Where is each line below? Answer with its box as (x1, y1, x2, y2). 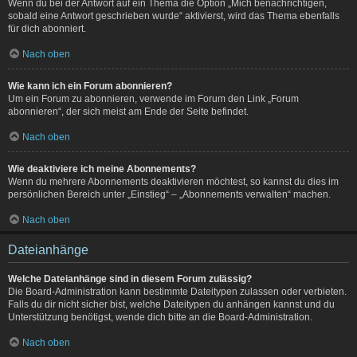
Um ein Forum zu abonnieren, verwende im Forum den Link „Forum (8, 92, 299, 104)
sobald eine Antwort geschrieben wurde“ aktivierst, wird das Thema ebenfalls (8, 10, 339, 22)
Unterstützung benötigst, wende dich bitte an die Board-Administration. (8, 311, 312, 323)
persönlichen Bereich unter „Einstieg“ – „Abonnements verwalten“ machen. (8, 188, 331, 200)
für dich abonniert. (8, 22, 86, 34)
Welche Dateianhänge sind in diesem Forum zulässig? (8, 273, 252, 284)
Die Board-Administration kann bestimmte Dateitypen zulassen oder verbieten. (8, 285, 347, 297)
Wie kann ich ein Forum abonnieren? (8, 80, 172, 92)
